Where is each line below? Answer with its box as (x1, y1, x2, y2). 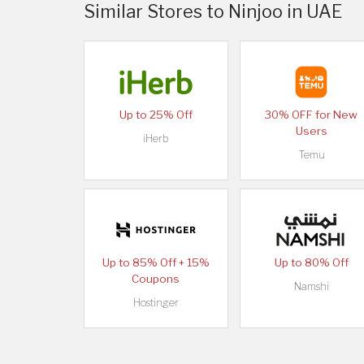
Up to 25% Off (119, 108, 193, 122)
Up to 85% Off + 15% (102, 256, 210, 270)
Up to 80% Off (274, 256, 349, 270)
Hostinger (132, 297, 179, 310)
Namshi (293, 280, 329, 293)
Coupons (132, 272, 180, 286)
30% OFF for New (265, 108, 358, 122)
